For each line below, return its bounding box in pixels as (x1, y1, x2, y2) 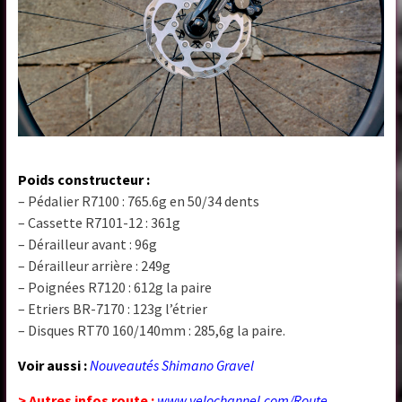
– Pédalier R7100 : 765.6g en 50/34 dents (18, 191, 260, 210)
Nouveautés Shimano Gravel (90, 355, 255, 374)
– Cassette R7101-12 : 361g (18, 213, 181, 232)
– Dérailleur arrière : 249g (18, 256, 171, 275)
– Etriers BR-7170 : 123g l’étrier (18, 299, 208, 318)
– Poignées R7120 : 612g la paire (18, 277, 213, 296)
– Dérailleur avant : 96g (18, 234, 158, 253)
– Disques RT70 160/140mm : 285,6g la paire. (18, 320, 286, 339)
